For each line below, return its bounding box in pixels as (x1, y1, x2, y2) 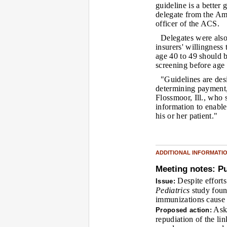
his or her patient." (156, 111, 218, 120)
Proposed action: (156, 206, 212, 214)
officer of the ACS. (156, 19, 220, 28)
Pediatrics (156, 186, 190, 195)
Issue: (156, 177, 175, 185)
